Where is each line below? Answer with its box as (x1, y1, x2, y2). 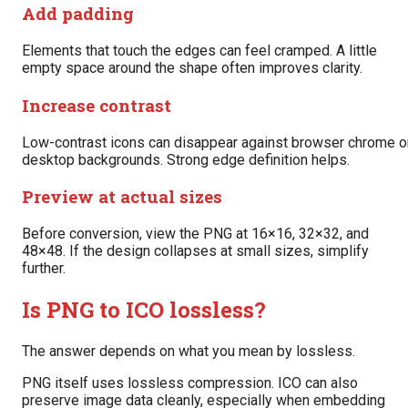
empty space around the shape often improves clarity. (22, 59, 362, 77)
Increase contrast (22, 93, 171, 117)
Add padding (22, 2, 134, 25)
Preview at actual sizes (22, 185, 222, 209)
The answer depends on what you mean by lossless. (22, 342, 355, 360)
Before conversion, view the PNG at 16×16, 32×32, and (22, 225, 369, 242)
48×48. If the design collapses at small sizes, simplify (22, 242, 369, 260)
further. (22, 260, 66, 277)
